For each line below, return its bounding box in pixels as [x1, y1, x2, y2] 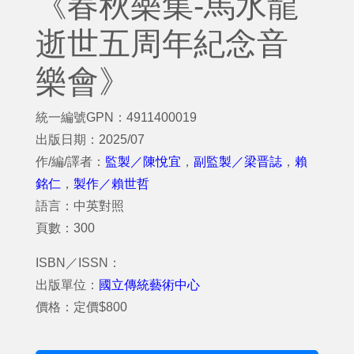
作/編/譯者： [36, 154, 105, 168]
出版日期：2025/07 [36, 132, 145, 146]
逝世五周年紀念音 [36, 25, 288, 61]
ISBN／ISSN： [36, 255, 121, 269]
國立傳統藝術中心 [99, 277, 200, 292]
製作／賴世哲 [73, 176, 149, 190]
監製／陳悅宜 [105, 154, 181, 168]
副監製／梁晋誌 [194, 154, 282, 168]
